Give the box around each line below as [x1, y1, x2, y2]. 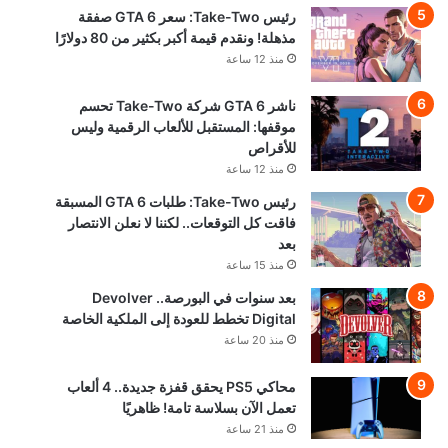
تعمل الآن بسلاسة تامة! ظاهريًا [122, 398, 297, 416]
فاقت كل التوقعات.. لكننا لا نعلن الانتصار [68, 213, 297, 231]
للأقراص [248, 138, 297, 156]
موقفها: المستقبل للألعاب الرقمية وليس [71, 117, 297, 135]
